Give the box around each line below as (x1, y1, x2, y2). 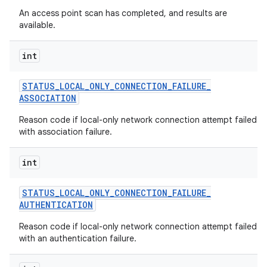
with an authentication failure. (19, 233, 136, 244)
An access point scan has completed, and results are (19, 8, 227, 18)
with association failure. (19, 126, 112, 137)
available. (19, 20, 55, 30)
